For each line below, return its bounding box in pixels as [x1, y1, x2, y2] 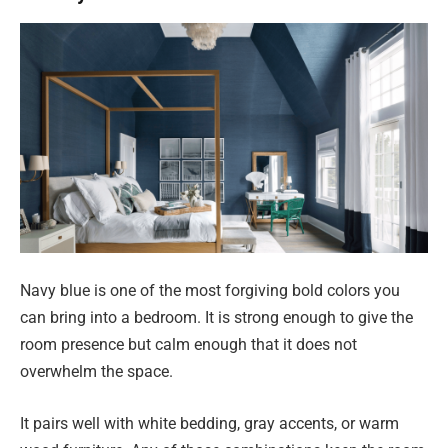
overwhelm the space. [20, 362, 173, 382]
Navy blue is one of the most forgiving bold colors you [20, 281, 400, 301]
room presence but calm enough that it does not [20, 335, 357, 355]
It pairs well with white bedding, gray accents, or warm [20, 413, 399, 433]
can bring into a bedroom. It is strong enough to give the [20, 308, 413, 328]
